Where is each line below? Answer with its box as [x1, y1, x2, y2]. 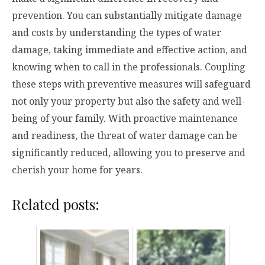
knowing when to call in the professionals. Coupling [12, 60, 245, 74]
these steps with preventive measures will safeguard [12, 77, 251, 91]
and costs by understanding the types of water [12, 26, 221, 40]
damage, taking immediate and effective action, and [12, 43, 247, 57]
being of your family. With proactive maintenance [12, 112, 238, 125]
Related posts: [12, 195, 99, 214]
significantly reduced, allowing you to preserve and [12, 146, 245, 160]
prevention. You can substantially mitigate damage [12, 9, 242, 22]
